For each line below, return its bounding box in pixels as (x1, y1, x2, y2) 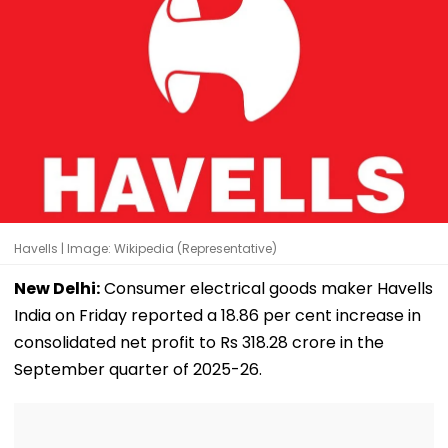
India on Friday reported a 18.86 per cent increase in (14, 303, 421, 327)
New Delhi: (14, 276, 100, 300)
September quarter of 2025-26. (14, 357, 262, 381)
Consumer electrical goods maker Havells (100, 276, 433, 300)
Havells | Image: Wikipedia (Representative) (14, 239, 277, 257)
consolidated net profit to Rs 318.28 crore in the (14, 330, 384, 354)
